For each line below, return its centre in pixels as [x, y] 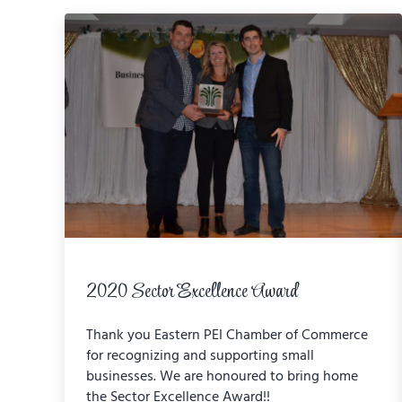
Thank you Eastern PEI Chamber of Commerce [227, 335]
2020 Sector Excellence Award [192, 293]
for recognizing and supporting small [200, 356]
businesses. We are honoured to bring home [222, 376]
